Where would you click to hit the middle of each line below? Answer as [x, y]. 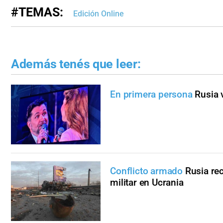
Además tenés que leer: [76, 64]
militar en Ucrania [147, 182]
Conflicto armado [146, 171]
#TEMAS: [37, 12]
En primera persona [151, 94]
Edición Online [99, 14]
